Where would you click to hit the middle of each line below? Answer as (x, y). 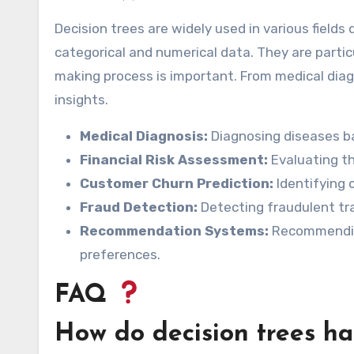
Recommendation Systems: (174, 231)
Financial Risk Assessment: (174, 160)
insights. (81, 100)
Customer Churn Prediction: (177, 184)
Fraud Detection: (139, 207)
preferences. (120, 255)
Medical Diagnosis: (144, 136)
